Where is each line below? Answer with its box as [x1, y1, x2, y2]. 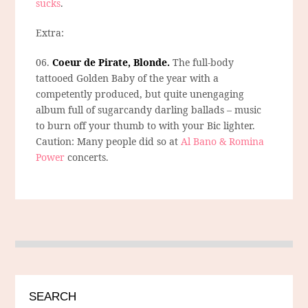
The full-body [170, 56, 234, 69]
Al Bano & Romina [181, 135, 265, 148]
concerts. [65, 151, 109, 164]
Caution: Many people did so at [36, 135, 181, 148]
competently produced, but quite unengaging [36, 87, 245, 101]
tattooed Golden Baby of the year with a [36, 71, 219, 85]
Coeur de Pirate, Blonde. [52, 56, 170, 69]
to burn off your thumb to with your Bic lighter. [36, 119, 256, 133]
